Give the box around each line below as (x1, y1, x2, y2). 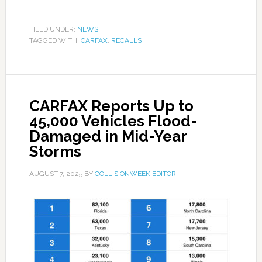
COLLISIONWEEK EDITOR (94, 170, 176, 178)
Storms (29, 143, 81, 160)
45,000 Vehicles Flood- (29, 112, 197, 130)
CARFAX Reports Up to (29, 97, 194, 115)
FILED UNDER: (29, 25, 77, 33)
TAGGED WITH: (29, 36, 81, 44)
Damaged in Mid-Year (29, 127, 187, 145)
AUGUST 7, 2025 (29, 170, 82, 178)
